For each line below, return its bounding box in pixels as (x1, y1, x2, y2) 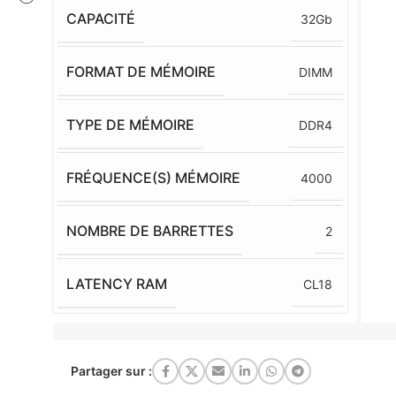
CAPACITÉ (66, 10, 136, 27)
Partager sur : (71, 363, 152, 378)
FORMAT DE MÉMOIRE (66, 63, 217, 80)
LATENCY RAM (66, 275, 168, 293)
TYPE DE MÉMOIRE (66, 116, 195, 133)
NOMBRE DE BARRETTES (66, 222, 234, 240)
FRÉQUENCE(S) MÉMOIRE (66, 169, 241, 187)
